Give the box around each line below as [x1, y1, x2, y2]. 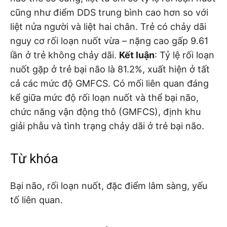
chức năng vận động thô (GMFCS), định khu [10, 106, 201, 117]
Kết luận [119, 49, 155, 60]
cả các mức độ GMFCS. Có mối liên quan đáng [10, 78, 209, 89]
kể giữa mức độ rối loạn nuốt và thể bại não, [10, 92, 199, 103]
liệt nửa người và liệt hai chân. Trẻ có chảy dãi [10, 21, 206, 32]
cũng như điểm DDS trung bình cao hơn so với [10, 7, 208, 18]
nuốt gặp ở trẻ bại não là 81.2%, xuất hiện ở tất [10, 63, 210, 74]
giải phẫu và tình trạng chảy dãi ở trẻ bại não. [10, 120, 204, 131]
